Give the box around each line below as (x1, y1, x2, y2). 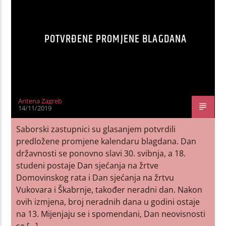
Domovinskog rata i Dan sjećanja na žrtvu (16, 172, 175, 183)
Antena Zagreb (18, 96, 63, 105)
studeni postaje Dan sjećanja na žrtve (16, 159, 159, 171)
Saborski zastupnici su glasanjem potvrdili (16, 123, 176, 135)
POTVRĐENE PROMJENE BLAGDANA (44, 30, 187, 48)
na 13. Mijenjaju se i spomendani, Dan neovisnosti (16, 208, 206, 219)
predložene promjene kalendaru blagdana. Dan (16, 135, 197, 147)
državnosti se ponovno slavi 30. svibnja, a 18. (16, 147, 186, 159)
